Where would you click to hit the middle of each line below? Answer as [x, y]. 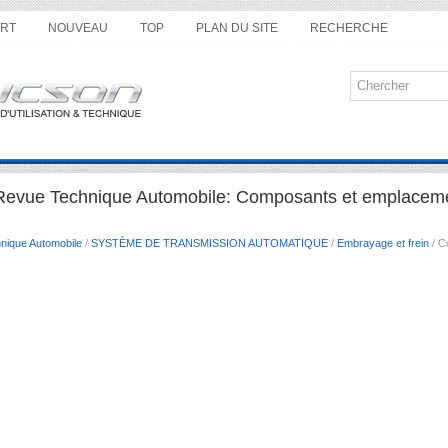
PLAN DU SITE [237, 28]
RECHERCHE [349, 28]
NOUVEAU [78, 28]
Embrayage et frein [383, 243]
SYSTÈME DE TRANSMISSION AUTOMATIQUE [209, 243]
